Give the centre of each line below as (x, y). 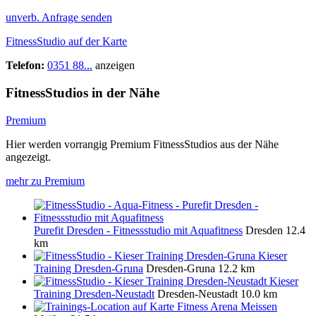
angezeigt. (28, 157)
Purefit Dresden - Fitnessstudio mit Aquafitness (138, 230)
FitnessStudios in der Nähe (83, 93)
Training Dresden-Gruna (89, 268)
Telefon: (26, 66)
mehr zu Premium (45, 181)
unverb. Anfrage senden (59, 18)
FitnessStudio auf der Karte (66, 42)
